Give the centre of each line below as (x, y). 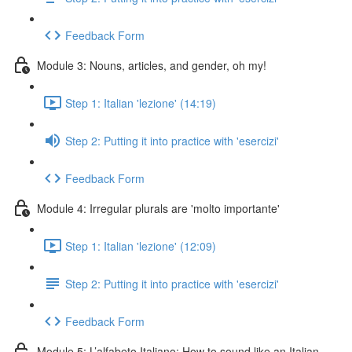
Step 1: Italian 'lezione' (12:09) (141, 246)
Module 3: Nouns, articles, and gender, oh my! (152, 65)
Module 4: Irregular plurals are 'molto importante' (158, 208)
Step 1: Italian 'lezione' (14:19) (141, 103)
